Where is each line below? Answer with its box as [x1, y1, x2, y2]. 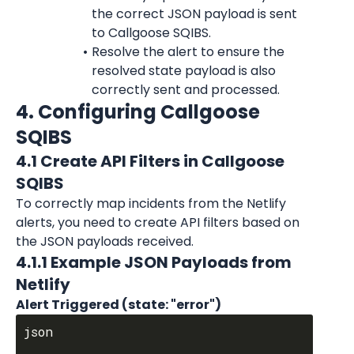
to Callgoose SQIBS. [92, 24, 211, 42]
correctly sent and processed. [92, 81, 280, 99]
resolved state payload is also [92, 62, 276, 80]
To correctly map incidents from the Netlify [16, 194, 286, 213]
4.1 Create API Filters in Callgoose [16, 150, 284, 172]
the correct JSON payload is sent [92, 5, 297, 23]
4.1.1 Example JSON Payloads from [16, 251, 292, 273]
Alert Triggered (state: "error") [16, 296, 221, 314]
